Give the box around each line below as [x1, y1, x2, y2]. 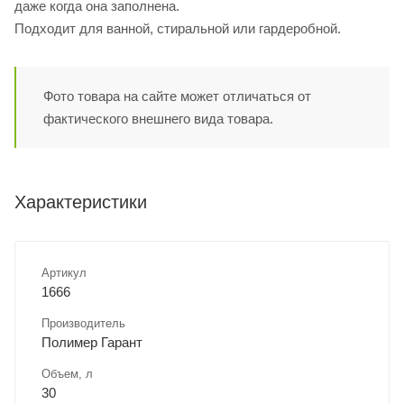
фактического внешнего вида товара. [43, 111, 273, 127]
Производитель [41, 317, 125, 331]
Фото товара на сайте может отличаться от [43, 88, 311, 105]
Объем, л [41, 367, 93, 381]
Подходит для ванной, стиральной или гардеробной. [14, 21, 341, 37]
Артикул [41, 266, 87, 280]
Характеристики [14, 192, 147, 213]
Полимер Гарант [41, 335, 142, 351]
